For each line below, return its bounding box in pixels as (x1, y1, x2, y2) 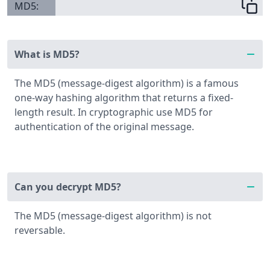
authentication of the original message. (14, 120, 194, 133)
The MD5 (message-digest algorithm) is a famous (14, 77, 239, 90)
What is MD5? (14, 48, 80, 61)
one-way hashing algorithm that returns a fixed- (14, 91, 233, 104)
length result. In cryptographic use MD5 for (14, 105, 213, 119)
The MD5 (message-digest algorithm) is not (14, 209, 212, 222)
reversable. (14, 224, 65, 237)
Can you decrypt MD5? (14, 180, 121, 193)
